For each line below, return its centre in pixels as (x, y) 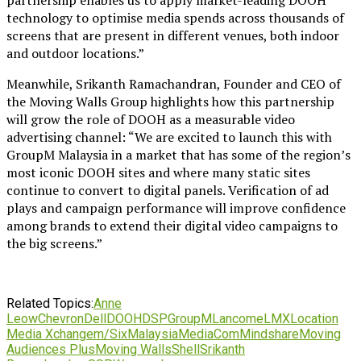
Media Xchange (50, 334)
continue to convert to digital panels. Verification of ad (168, 190)
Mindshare (269, 334)
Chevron (61, 318)
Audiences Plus (51, 349)
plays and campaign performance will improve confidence (176, 207)
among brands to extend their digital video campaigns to (172, 225)
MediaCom (209, 334)
